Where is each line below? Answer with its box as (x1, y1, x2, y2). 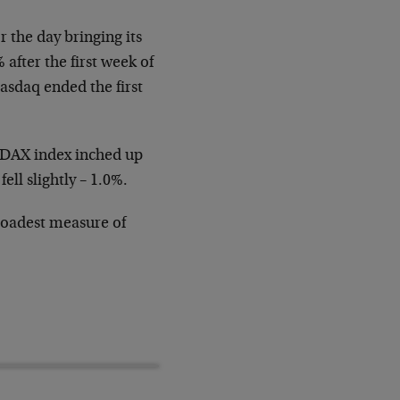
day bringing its (37, 30, 143, 46)
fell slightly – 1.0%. (2, 173, 129, 189)
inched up (75, 148, 144, 164)
